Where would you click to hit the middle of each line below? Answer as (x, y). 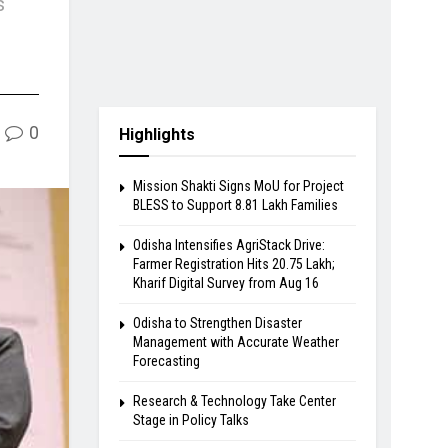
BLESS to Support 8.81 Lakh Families (235, 204)
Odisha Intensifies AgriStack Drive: (228, 244)
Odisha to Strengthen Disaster (217, 322)
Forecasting (166, 360)
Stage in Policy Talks (190, 419)
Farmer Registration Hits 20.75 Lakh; (233, 263)
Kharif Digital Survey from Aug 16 (225, 282)
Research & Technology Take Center (234, 400)
